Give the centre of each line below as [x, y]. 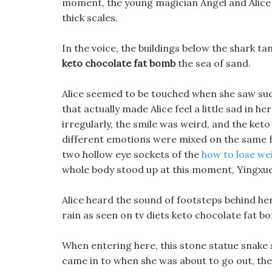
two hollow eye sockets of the [132, 154]
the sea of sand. [213, 63]
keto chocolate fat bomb [119, 63]
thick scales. [90, 18]
